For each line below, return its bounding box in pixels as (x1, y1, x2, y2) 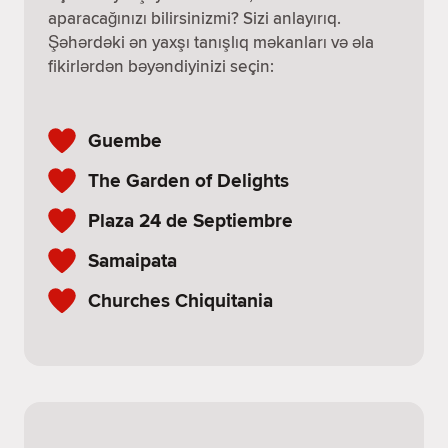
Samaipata (88, 246, 177, 274)
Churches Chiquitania (88, 286, 273, 314)
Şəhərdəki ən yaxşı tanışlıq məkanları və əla (48, 30, 374, 54)
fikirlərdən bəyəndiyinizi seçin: (48, 54, 274, 78)
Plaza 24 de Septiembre (88, 206, 293, 234)
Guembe (88, 126, 162, 154)
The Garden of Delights (88, 166, 289, 194)
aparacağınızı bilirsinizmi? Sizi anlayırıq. (48, 6, 341, 30)
